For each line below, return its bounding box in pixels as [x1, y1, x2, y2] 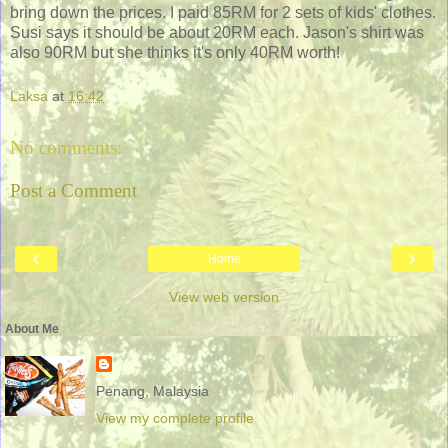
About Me [5, 322, 59, 337]
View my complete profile [95, 410, 254, 427]
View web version [169, 289, 279, 306]
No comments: [10, 136, 122, 158]
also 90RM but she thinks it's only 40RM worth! [10, 44, 340, 62]
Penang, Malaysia [95, 383, 209, 400]
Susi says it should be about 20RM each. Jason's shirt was [10, 24, 424, 42]
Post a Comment [10, 180, 137, 202]
